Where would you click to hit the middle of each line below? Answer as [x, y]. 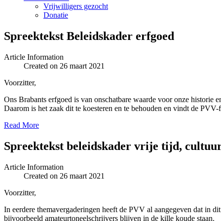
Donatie [56, 15]
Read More [21, 125]
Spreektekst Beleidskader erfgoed [89, 36]
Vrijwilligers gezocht [76, 6]
